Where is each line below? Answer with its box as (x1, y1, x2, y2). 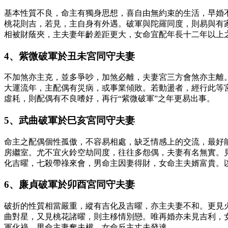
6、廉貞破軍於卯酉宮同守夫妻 (4, 179, 135, 190)
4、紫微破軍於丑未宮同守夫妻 (4, 50, 135, 62)
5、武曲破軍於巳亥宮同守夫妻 (4, 115, 135, 126)
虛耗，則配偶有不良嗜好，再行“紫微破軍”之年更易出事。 (4, 94, 215, 103)
